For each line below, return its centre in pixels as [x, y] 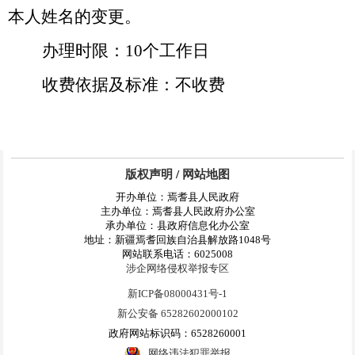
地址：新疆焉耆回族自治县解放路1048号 [177, 240]
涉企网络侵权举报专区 [177, 269]
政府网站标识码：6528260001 [177, 334]
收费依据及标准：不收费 [133, 85]
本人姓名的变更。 [74, 17]
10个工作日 [167, 51]
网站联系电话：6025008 [177, 254]
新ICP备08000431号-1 [177, 294]
